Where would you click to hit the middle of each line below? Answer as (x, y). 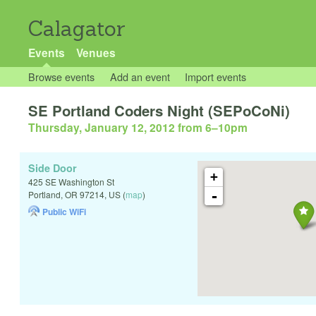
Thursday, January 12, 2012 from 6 (120, 128)
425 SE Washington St (71, 182)
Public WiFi (64, 212)
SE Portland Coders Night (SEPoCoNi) (159, 111)
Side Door (53, 168)
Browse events (61, 77)
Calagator (77, 29)
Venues (96, 53)
